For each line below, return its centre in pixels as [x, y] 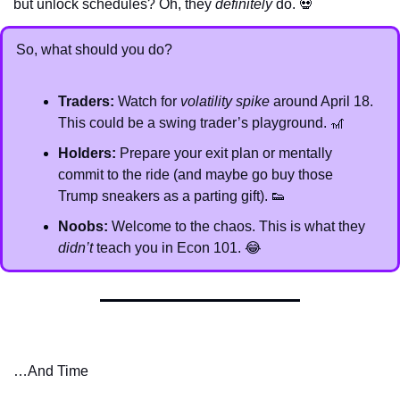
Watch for [147, 101]
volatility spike [225, 101]
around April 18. [321, 101]
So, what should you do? [94, 49]
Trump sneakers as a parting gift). [165, 196]
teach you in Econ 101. [169, 247]
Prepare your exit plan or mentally [224, 153]
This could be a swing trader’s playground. [194, 122]
